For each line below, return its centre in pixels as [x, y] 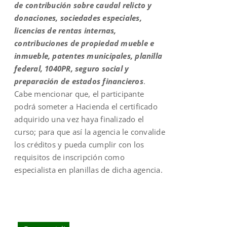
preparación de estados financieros [79, 81]
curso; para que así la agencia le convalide [90, 131]
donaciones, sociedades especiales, [78, 17]
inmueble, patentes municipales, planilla [88, 55]
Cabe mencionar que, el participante [79, 93]
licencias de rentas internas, [65, 30]
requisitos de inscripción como [69, 157]
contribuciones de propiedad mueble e [84, 43]
